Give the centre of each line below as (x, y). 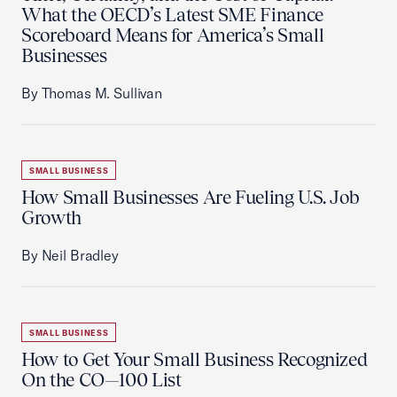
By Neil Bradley (70, 255)
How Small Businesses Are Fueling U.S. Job (191, 197)
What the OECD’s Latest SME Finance (172, 15)
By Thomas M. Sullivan (92, 93)
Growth (51, 218)
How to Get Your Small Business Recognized (195, 359)
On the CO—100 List (101, 380)
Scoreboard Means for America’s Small (173, 35)
